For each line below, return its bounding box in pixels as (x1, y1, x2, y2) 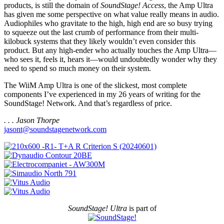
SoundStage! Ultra (67, 204, 127, 213)
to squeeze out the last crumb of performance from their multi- (4, 28, 198, 37)
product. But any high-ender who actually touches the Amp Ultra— (4, 46, 216, 55)
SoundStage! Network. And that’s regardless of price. (4, 99, 172, 108)
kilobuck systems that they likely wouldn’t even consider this (4, 37, 195, 46)
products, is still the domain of (4, 1, 100, 10)
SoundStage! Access (100, 1, 164, 10)
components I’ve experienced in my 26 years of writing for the (4, 90, 200, 99)
